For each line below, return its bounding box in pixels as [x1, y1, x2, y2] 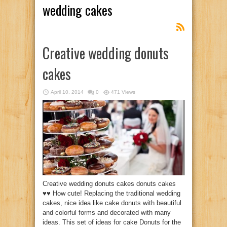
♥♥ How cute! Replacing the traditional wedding [43, 189, 180, 197]
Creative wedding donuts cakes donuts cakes [43, 179, 176, 187]
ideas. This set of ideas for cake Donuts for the [43, 218, 181, 226]
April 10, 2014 [51, 89, 84, 95]
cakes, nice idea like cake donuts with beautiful [43, 199, 181, 207]
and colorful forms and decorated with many [43, 208, 171, 216]
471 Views [111, 89, 135, 95]
